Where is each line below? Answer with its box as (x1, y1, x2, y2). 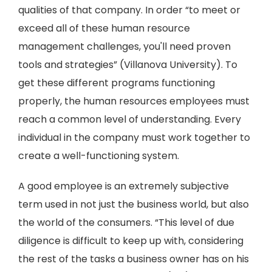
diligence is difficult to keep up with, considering (18, 234, 243, 248)
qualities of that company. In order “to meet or (18, 3, 240, 17)
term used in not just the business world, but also (18, 197, 249, 211)
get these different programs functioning (18, 76, 215, 90)
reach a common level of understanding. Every (18, 112, 241, 126)
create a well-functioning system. (18, 149, 179, 163)
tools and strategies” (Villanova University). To (18, 58, 237, 72)
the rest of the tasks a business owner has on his (18, 252, 249, 266)
